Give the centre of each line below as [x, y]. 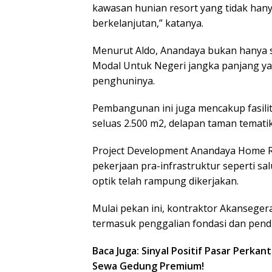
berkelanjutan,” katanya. [148, 23]
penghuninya [123, 80]
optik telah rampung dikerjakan [165, 181]
